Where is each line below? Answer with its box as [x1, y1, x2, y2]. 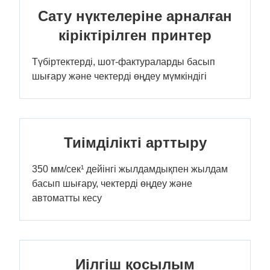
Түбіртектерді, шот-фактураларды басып [32, 57, 215, 67]
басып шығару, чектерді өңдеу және [32, 178, 192, 189]
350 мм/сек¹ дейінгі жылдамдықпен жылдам [32, 164, 228, 174]
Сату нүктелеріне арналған [38, 8, 232, 24]
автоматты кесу [32, 193, 102, 203]
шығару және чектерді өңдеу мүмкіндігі [32, 71, 207, 81]
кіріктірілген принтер [58, 27, 212, 43]
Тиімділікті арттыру [63, 134, 207, 151]
